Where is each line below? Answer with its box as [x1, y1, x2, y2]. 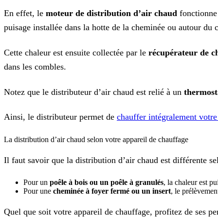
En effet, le [4, 8, 46, 18]
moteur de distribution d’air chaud [46, 8, 177, 18]
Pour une [23, 187, 53, 196]
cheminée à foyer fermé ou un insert [53, 187, 171, 196]
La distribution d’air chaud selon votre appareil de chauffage [4, 135, 188, 144]
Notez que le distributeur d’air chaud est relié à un [4, 87, 184, 97]
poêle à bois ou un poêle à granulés [50, 178, 163, 187]
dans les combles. [4, 61, 66, 72]
